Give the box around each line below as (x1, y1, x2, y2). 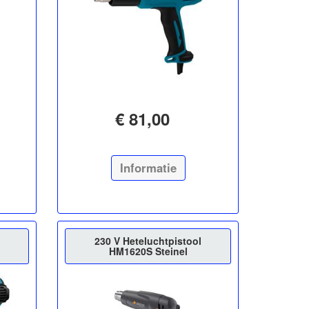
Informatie (119, 159, 177, 176)
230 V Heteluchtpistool (94, 233, 202, 248)
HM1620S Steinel (108, 243, 188, 258)
